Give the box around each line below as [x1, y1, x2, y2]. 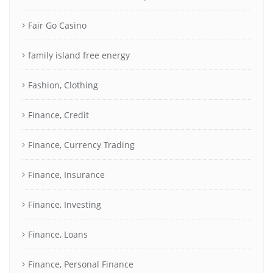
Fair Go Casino [28, 19, 87, 31]
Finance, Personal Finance [28, 258, 133, 270]
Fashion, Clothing [28, 79, 98, 91]
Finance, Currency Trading [28, 138, 135, 151]
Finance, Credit [28, 108, 89, 121]
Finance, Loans [28, 228, 88, 240]
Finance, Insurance [28, 168, 105, 180]
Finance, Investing [28, 198, 101, 210]
